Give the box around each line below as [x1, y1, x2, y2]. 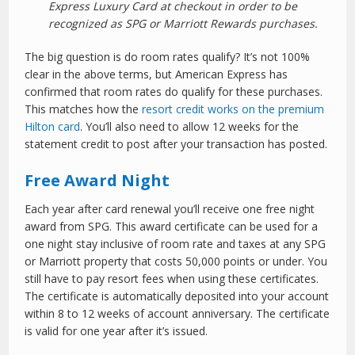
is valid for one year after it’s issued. [25, 323, 208, 339]
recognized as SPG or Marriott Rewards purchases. [48, 16, 322, 32]
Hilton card [25, 119, 81, 135]
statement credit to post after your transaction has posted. [25, 136, 328, 152]
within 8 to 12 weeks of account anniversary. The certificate [25, 306, 330, 322]
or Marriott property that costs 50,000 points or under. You [25, 254, 328, 269]
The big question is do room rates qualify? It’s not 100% [25, 49, 311, 65]
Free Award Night [25, 170, 170, 192]
